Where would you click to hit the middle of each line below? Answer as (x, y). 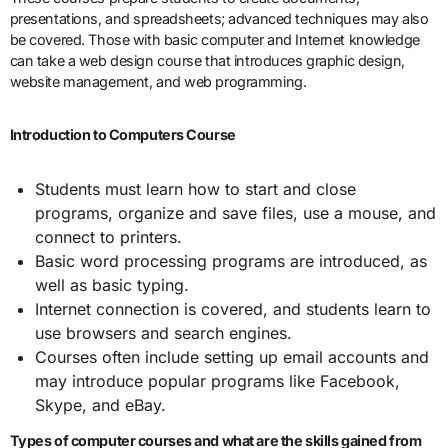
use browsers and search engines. (164, 332)
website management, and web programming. (158, 81)
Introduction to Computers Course (122, 134)
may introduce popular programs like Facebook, (218, 380)
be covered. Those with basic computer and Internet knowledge (214, 39)
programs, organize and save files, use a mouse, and (236, 212)
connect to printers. (109, 236)
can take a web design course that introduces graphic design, (207, 60)
